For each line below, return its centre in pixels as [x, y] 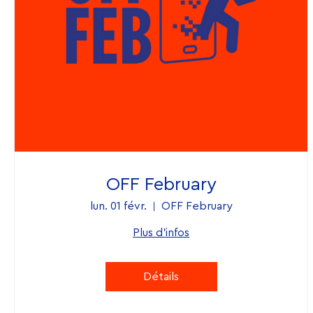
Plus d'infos [161, 233]
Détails [161, 277]
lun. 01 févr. [118, 206]
